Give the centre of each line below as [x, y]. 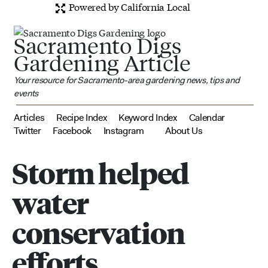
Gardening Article [102, 63]
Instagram [124, 130]
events [26, 93]
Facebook [72, 130]
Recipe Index [82, 117]
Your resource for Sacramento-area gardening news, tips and [127, 80]
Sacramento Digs [98, 45]
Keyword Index [148, 117]
